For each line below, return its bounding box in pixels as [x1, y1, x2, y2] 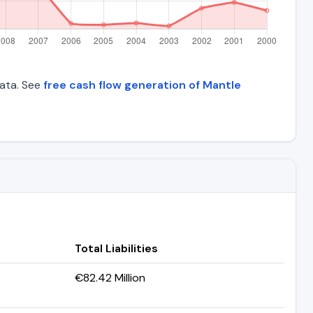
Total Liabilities [75, 240, 158, 256]
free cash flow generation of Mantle [43, 77, 241, 92]
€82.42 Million [75, 270, 145, 285]
